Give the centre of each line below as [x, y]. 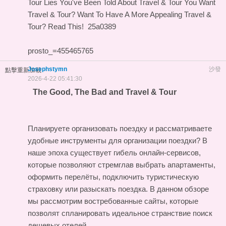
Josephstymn [47, 69]
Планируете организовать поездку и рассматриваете [120, 128]
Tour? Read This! [56, 26]
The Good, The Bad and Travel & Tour [105, 92]
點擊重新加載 [23, 70]
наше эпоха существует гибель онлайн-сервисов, [114, 152]
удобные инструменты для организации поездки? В [118, 140]
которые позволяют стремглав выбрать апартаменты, [122, 164]
